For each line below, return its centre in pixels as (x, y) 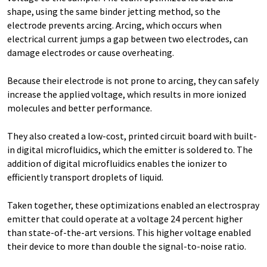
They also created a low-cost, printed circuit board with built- (132, 136)
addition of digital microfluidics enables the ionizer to (117, 164)
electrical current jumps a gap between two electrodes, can (128, 39)
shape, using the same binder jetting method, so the (114, 12)
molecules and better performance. (80, 108)
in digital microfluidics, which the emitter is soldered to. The (130, 150)
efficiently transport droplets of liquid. (85, 177)
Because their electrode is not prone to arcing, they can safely (133, 81)
